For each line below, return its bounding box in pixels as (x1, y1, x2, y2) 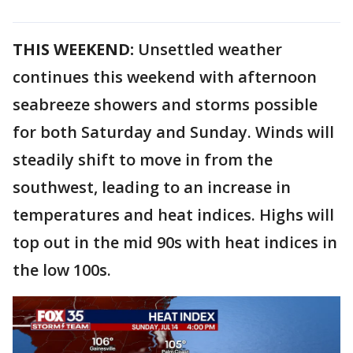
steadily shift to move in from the (13, 148, 273, 170)
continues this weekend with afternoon (13, 65, 317, 87)
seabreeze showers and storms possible (13, 93, 318, 115)
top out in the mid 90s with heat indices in (13, 231, 337, 253)
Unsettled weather (134, 38, 282, 60)
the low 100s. (13, 258, 111, 281)
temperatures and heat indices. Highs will (13, 203, 334, 225)
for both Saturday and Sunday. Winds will (13, 121, 334, 143)
